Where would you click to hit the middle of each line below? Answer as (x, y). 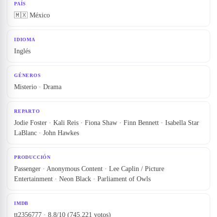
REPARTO (27, 111)
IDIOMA (25, 40)
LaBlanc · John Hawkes (46, 133)
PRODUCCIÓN (32, 157)
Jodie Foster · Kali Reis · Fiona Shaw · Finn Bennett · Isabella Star (107, 123)
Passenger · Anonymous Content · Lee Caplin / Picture (89, 169)
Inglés (22, 51)
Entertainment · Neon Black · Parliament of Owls (82, 179)
